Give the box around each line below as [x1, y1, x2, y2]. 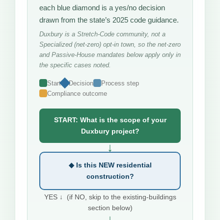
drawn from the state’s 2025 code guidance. [39, 15, 179, 24]
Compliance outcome [47, 89, 107, 97]
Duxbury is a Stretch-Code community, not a [39, 30, 165, 38]
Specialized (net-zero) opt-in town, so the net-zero [39, 40, 181, 48]
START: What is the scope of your [54, 115, 166, 124]
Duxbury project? [81, 127, 139, 135]
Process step [101, 79, 139, 87]
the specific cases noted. [39, 61, 111, 69]
